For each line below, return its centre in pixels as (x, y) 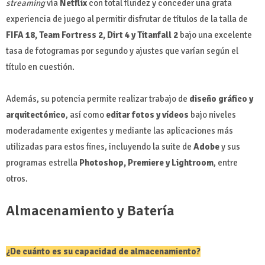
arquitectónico (36, 114)
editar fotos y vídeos (148, 114)
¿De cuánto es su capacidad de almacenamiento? (103, 251)
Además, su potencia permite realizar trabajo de (98, 98)
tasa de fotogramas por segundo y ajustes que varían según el (122, 51)
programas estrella (43, 162)
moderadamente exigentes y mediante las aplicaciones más (119, 130)
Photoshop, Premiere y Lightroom (146, 162)
